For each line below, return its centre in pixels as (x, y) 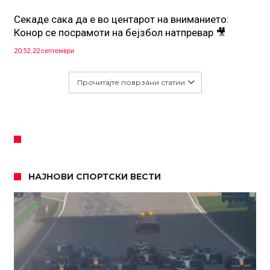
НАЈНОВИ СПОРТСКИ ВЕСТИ (94, 177)
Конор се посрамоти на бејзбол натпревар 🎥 (120, 33)
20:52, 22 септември (44, 51)
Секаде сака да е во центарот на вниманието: (121, 20)
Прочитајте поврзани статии (131, 83)
